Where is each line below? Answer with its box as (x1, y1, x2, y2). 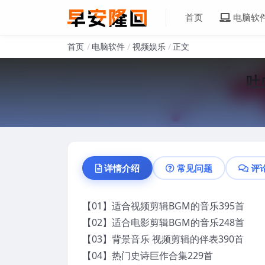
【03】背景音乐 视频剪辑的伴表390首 (82, 232, 244, 245)
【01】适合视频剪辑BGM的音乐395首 (82, 199, 244, 212)
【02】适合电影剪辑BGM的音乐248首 (82, 215, 244, 229)
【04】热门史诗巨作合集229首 (82, 248, 213, 262)
